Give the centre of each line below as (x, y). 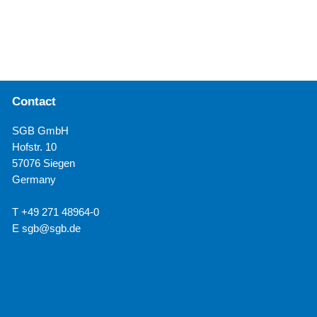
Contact (34, 101)
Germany (34, 179)
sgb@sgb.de (51, 228)
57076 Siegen (43, 163)
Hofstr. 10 (34, 146)
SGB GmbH (40, 130)
